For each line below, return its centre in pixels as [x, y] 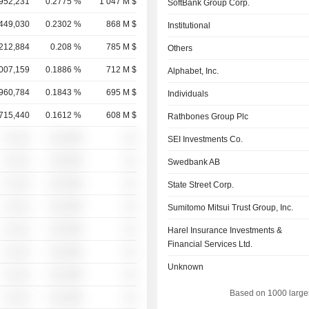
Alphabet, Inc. [193, 71]
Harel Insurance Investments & [225, 230]
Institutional [189, 26]
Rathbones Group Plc [208, 117]
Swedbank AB [194, 162]
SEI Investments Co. [206, 139]
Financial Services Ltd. [210, 244]
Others [180, 48]
